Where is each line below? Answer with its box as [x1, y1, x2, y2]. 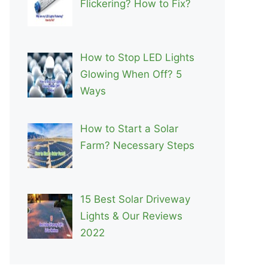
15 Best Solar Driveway [80, 193, 190, 206]
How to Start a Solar [80, 122, 178, 135]
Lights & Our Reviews [80, 210, 182, 223]
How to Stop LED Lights [80, 51, 194, 64]
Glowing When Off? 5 [80, 68, 182, 81]
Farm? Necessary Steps [80, 139, 194, 151]
